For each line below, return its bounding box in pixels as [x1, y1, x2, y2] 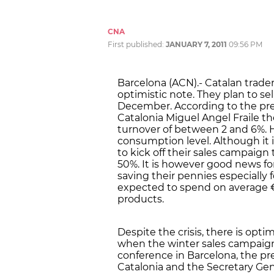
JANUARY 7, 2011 [166, 39, 227, 49]
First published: [108, 39, 166, 49]
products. [117, 193, 164, 205]
